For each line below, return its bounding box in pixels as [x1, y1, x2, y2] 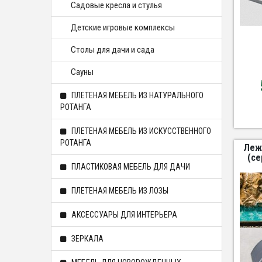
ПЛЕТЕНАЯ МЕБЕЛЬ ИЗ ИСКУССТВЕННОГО [70, 126, 211, 136]
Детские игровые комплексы [71, 22, 175, 33]
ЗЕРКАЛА [70, 234, 104, 243]
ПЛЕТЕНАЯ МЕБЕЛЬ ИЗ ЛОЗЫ [70, 186, 168, 195]
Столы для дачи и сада [71, 44, 154, 55]
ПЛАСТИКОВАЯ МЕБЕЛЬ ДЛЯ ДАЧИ [70, 162, 190, 171]
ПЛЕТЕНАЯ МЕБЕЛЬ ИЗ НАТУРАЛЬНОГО [70, 91, 204, 100]
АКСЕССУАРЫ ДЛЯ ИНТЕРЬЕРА [70, 210, 177, 219]
